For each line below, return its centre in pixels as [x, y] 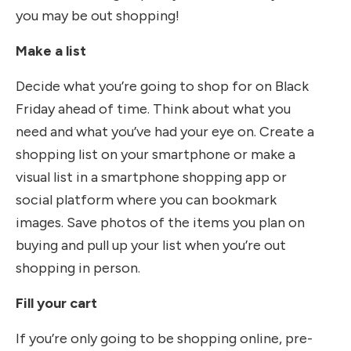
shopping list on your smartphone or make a [156, 154]
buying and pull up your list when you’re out [151, 245]
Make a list [51, 51]
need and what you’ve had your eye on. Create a [165, 131]
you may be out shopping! [98, 15]
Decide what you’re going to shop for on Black [162, 86]
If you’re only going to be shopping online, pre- [164, 338]
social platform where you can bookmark [146, 199]
